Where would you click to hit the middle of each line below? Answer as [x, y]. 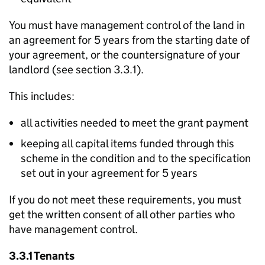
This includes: [42, 96]
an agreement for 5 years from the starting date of [129, 40]
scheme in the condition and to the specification [136, 158]
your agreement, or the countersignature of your [125, 55]
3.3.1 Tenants [42, 256]
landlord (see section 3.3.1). [76, 70]
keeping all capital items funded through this [127, 143]
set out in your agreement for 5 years [109, 173]
